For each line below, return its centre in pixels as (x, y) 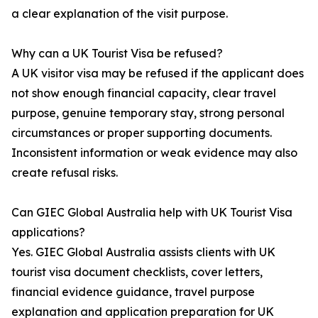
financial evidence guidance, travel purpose (133, 292)
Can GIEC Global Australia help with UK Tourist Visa (152, 213)
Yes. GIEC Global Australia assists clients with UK (143, 252)
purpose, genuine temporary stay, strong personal (148, 113)
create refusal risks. (65, 173)
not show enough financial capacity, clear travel (144, 93)
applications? (48, 232)
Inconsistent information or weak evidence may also (154, 153)
